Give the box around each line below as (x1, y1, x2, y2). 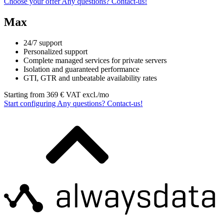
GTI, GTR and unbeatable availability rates (23, 73, 157, 82)
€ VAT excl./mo (60, 90, 109, 99)
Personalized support (23, 47, 88, 56)
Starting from (4, 90, 44, 99)
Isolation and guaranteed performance (23, 65, 139, 73)
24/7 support (23, 38, 62, 47)
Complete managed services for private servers (23, 56, 167, 65)
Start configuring (4, 99, 57, 108)
